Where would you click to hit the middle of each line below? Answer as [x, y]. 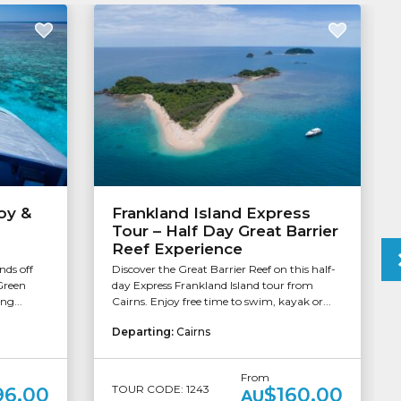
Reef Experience [177, 249]
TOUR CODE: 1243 [160, 388]
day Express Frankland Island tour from [212, 286]
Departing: [144, 332]
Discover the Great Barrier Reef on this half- [223, 269]
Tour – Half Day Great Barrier [225, 231]
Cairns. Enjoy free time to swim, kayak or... [221, 302]
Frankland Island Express [211, 213]
